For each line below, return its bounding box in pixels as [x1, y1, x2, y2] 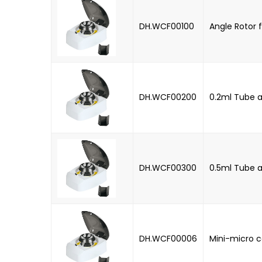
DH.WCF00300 [139, 161, 196, 174]
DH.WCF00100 [139, 20, 194, 32]
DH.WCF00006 [139, 232, 197, 244]
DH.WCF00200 [139, 91, 196, 103]
